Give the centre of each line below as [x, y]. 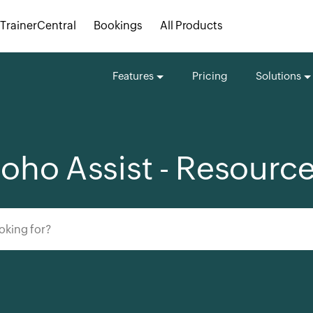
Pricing [210, 76]
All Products [191, 26]
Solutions [278, 76]
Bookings [118, 26]
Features [133, 76]
